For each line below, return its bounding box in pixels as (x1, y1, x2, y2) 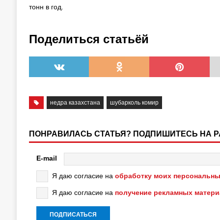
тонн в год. (28, 2, 63, 11)
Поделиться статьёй (28, 32, 149, 46)
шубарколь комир (110, 99, 159, 106)
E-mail (36, 154, 57, 163)
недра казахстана (50, 99, 101, 106)
